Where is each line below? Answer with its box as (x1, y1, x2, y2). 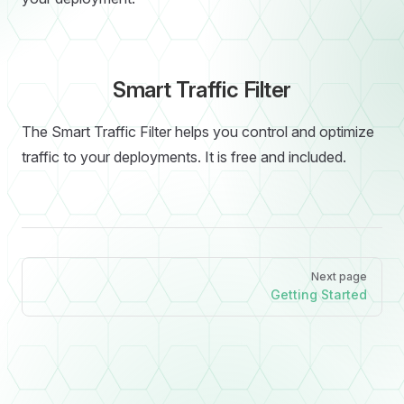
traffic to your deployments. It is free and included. (22, 148, 346, 166)
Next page (311, 270, 367, 283)
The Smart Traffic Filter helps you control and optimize (22, 123, 374, 141)
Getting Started (271, 287, 367, 302)
